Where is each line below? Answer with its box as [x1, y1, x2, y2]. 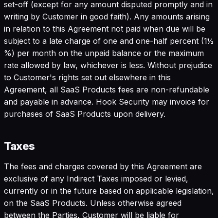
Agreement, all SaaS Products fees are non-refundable [4, 84, 209, 94]
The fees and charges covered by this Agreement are [4, 161, 202, 171]
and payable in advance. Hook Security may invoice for [4, 96, 209, 107]
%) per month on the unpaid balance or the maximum [4, 48, 204, 58]
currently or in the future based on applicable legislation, [4, 185, 214, 196]
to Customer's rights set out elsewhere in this [4, 72, 171, 82]
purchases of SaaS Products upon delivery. [4, 109, 165, 119]
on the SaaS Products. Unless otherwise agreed [4, 198, 182, 208]
